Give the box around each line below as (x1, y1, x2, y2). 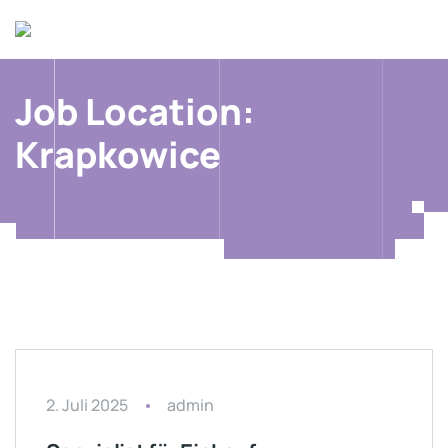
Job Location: (15, 86, 255, 136)
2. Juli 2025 (46, 394, 128, 416)
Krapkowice (15, 129, 221, 179)
